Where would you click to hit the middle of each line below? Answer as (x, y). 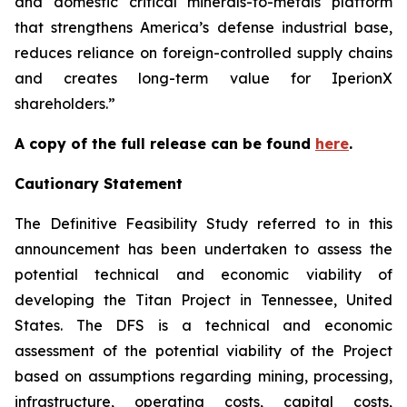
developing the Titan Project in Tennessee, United (203, 299)
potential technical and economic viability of (203, 274)
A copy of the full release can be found (165, 143)
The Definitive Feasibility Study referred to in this (203, 223)
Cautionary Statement (99, 183)
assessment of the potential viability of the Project (203, 350)
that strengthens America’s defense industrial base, (203, 27)
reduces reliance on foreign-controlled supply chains (203, 52)
